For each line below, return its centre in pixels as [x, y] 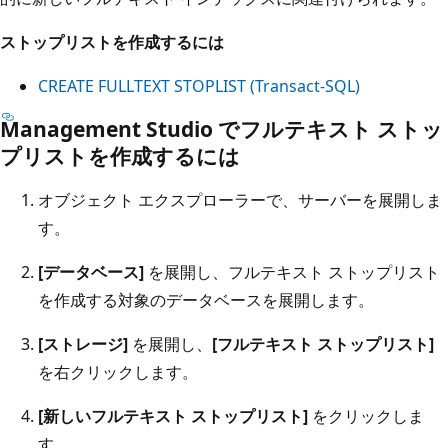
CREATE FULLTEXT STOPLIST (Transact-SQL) [199, 85]
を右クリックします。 [118, 371]
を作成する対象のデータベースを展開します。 [206, 299]
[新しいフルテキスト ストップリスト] [173, 415]
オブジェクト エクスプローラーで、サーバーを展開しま [240, 199]
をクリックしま [366, 415]
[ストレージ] [83, 343]
